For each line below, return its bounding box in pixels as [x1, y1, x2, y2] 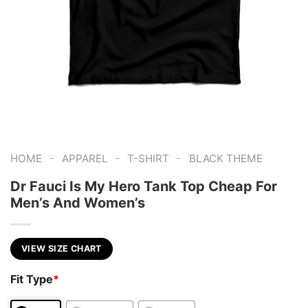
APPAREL [61, 151, 108, 165]
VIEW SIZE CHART [21, 243, 102, 254]
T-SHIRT [127, 151, 170, 165]
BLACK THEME [188, 151, 263, 165]
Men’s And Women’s [10, 195, 145, 212]
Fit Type [10, 272, 53, 287]
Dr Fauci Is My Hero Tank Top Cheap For [10, 178, 277, 195]
